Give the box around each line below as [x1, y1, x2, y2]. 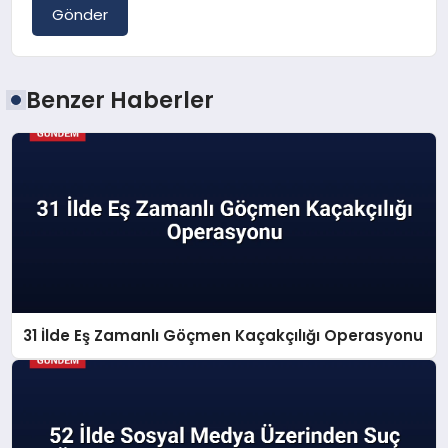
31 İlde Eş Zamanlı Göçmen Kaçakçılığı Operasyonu [23, 324, 424, 346]
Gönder [52, 4, 109, 26]
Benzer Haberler [26, 84, 215, 117]
